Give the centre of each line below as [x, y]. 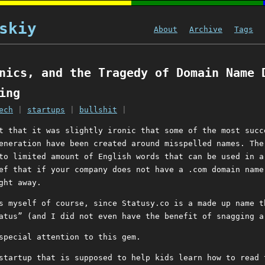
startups [46, 110]
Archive [206, 29]
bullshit [98, 110]
